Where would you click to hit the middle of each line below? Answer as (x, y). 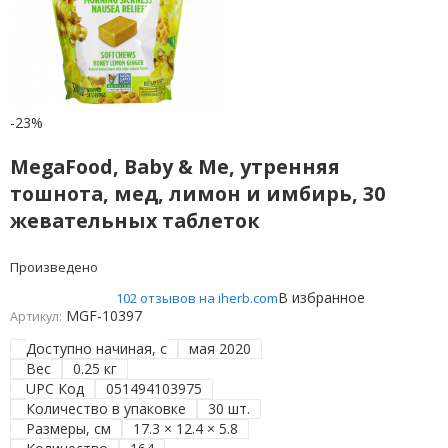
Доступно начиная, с (97, 349)
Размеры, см (69, 429)
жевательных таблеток (134, 220)
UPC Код (55, 389)
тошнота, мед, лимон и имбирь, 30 (197, 193)
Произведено (53, 267)
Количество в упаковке (106, 409)
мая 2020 (220, 349)
